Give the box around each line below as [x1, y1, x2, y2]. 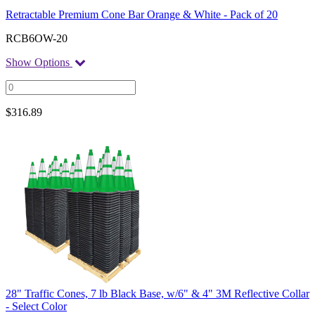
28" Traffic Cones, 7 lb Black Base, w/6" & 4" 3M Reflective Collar [6, 287, 309, 300]
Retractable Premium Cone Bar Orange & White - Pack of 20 [6, 8, 278, 20]
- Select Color [6, 300, 67, 312]
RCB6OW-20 [6, 32, 67, 44]
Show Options [6, 56, 72, 68]
